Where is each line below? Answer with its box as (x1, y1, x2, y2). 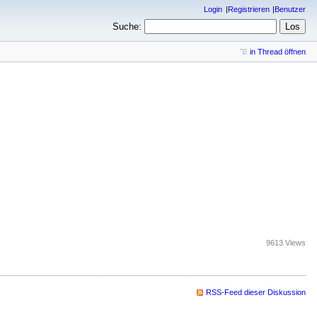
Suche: (113, 21, 142, 33)
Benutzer (275, 5, 306, 13)
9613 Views (266, 238, 306, 248)
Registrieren (227, 5, 270, 13)
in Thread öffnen (250, 47, 306, 57)
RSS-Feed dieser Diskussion (206, 288, 306, 297)
